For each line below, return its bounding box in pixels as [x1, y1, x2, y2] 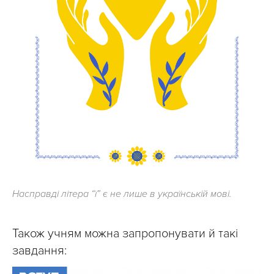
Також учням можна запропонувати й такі [12, 226, 238, 242]
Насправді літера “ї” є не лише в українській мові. [12, 188, 232, 201]
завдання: [12, 243, 67, 259]
